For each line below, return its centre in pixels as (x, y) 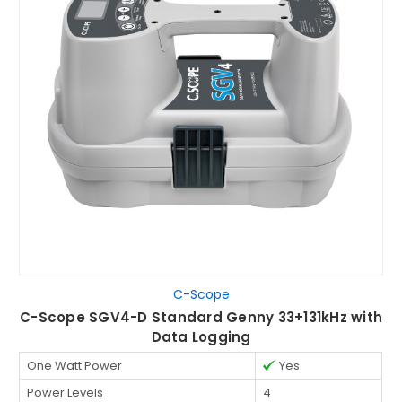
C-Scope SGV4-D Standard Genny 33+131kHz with (201, 317)
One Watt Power (75, 365)
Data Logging (201, 336)
